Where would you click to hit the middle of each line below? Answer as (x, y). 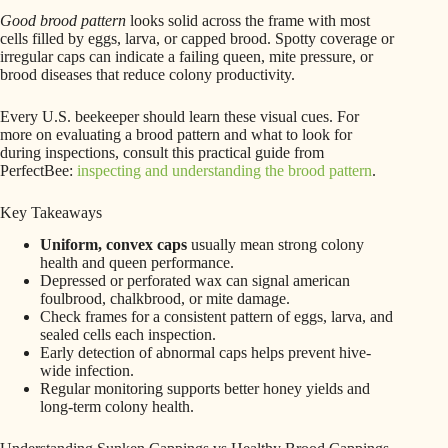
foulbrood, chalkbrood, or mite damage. (165, 299)
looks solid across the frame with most (248, 20)
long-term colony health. (117, 407)
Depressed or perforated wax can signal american (195, 281)
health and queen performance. (137, 263)
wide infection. (87, 371)
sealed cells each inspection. (128, 335)
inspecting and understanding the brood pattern (224, 170)
